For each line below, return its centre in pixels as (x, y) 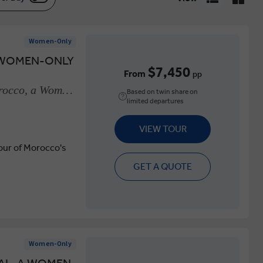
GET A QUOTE (163, 167)
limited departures (156, 101)
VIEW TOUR (163, 129)
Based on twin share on (163, 92)
